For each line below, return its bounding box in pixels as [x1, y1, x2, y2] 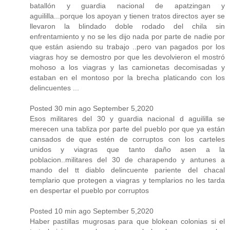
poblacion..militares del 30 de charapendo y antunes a [30, 155, 225, 164]
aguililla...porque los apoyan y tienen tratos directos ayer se [30, 11, 225, 20]
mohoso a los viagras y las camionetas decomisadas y [30, 63, 225, 71]
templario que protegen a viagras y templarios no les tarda [30, 176, 225, 184]
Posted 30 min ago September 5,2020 [30, 104, 154, 112]
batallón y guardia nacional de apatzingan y [30, 1, 225, 10]
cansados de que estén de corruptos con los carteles [30, 135, 225, 143]
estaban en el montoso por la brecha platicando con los [30, 73, 225, 82]
